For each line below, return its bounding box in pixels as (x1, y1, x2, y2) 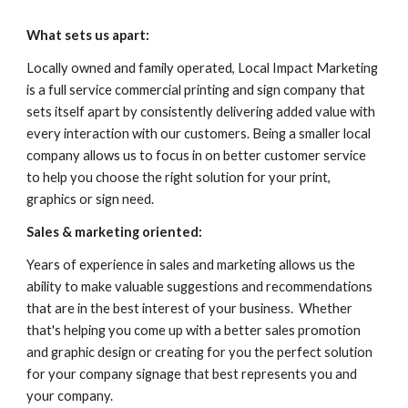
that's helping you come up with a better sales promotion (26, 322, 362, 339)
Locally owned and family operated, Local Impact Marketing (26, 60, 379, 76)
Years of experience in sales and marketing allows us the (26, 257, 356, 273)
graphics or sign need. (26, 191, 155, 208)
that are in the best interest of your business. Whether (26, 301, 353, 317)
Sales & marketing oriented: (26, 224, 206, 240)
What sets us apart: (26, 27, 150, 44)
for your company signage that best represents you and (26, 366, 358, 382)
